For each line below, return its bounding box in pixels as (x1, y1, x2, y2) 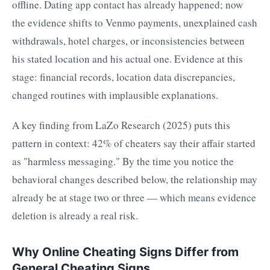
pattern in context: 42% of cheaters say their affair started (12, 136, 256, 151)
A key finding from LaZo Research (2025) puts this (12, 118, 230, 133)
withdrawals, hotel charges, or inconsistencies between (12, 33, 245, 48)
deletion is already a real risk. (12, 209, 138, 223)
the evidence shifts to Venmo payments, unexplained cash (12, 15, 257, 30)
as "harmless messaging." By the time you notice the (12, 154, 234, 169)
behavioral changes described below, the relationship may (12, 172, 257, 187)
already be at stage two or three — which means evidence (12, 190, 256, 205)
